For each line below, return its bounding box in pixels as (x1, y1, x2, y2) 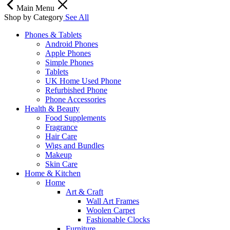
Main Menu (16, 3, 56, 12)
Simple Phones (45, 57, 93, 67)
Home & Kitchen (25, 168, 81, 178)
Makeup (45, 150, 72, 159)
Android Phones (45, 39, 98, 48)
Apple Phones (45, 48, 91, 57)
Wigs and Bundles (45, 141, 104, 150)
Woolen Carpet (86, 205, 135, 215)
